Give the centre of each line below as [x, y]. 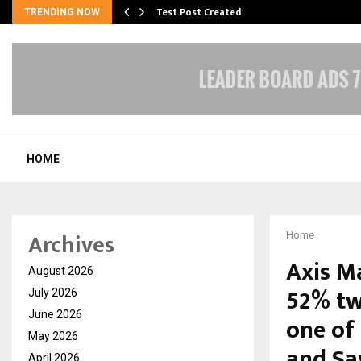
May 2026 [53, 336]
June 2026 [55, 314]
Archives [71, 245]
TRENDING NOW [62, 12]
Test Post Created [199, 12]
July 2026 [53, 292]
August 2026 [61, 270]
